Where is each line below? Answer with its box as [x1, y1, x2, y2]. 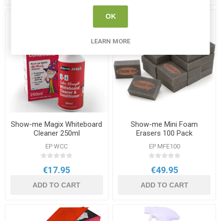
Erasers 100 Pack [136, 128, 193, 138]
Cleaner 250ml [33, 128, 80, 138]
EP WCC [45, 142, 68, 150]
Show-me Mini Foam [131, 119, 198, 129]
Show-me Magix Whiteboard [11, 119, 103, 129]
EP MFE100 [148, 142, 180, 150]
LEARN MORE [91, 37, 130, 45]
